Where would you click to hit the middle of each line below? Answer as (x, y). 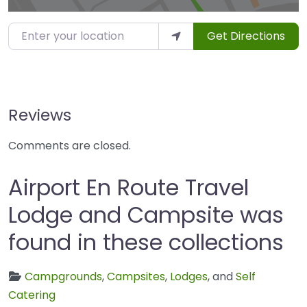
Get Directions (246, 36)
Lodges (189, 277)
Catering (32, 295)
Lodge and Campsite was (146, 215)
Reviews (40, 115)
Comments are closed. (70, 146)
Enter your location (59, 32)
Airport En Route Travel (128, 188)
